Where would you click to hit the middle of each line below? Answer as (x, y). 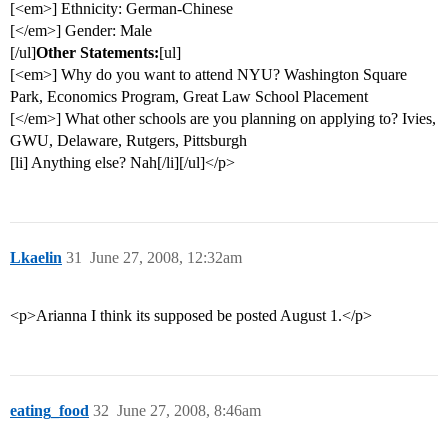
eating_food (49, 411)
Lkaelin (36, 258)
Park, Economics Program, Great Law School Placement (189, 97)
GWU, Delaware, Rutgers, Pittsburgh (128, 141)
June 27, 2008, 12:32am (166, 258)
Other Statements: (97, 53)
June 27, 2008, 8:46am (189, 411)
